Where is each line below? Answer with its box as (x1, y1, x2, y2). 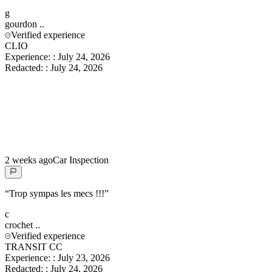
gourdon (5, 18, 37, 29)
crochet (5, 219, 33, 230)
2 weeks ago (5, 154, 53, 165)
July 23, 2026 (58, 252, 110, 263)
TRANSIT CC (5, 241, 63, 252)
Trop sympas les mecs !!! (9, 188, 104, 199)
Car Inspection (53, 154, 109, 165)
